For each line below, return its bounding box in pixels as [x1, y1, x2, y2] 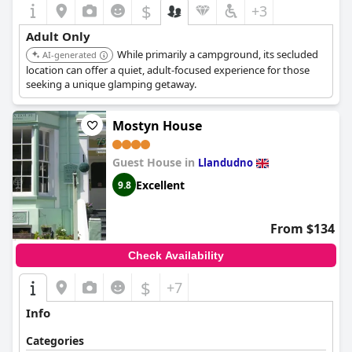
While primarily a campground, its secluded [117, 47, 318, 61]
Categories [26, 333, 84, 348]
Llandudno [198, 156, 253, 170]
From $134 [270, 220, 335, 237]
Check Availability [128, 249, 224, 262]
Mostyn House [112, 117, 202, 134]
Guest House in [112, 155, 198, 170]
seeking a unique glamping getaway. [26, 77, 196, 91]
